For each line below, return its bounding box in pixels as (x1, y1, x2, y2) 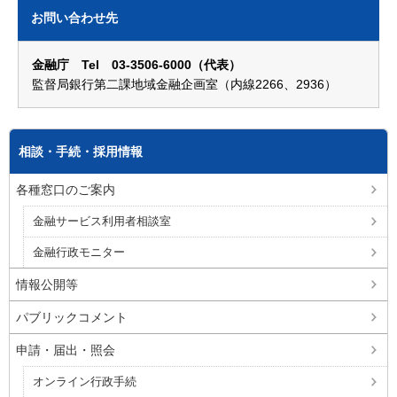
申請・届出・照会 (16, 342, 115, 357)
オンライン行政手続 (33, 375, 136, 388)
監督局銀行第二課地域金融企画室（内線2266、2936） (32, 77, 337, 92)
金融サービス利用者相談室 (33, 214, 171, 228)
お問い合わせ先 (31, 11, 118, 26)
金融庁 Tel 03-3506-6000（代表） (32, 58, 241, 73)
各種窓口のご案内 (16, 182, 115, 197)
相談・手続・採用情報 (19, 144, 143, 159)
